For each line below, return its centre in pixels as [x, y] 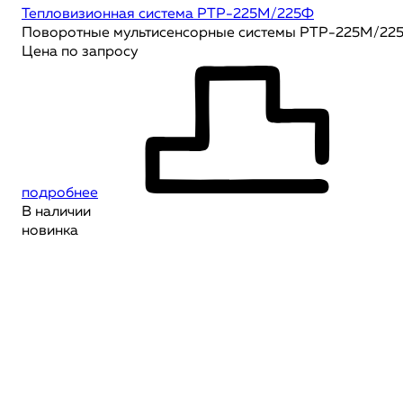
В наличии [56, 212]
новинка [50, 231]
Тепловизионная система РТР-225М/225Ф [168, 14]
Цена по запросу [80, 52]
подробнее [60, 193]
